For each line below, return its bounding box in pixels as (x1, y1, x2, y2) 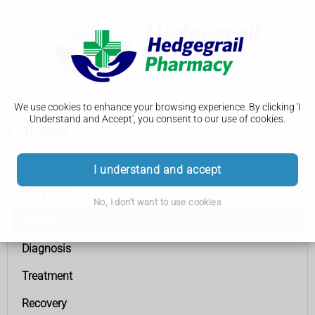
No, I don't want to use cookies (94, 196, 221, 207)
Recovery (22, 297, 67, 310)
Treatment (22, 269, 72, 283)
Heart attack (22, 160, 82, 173)
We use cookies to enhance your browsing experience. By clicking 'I (14, 101, 301, 113)
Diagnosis (22, 242, 71, 255)
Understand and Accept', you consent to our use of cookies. (30, 113, 285, 125)
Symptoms (22, 187, 75, 200)
